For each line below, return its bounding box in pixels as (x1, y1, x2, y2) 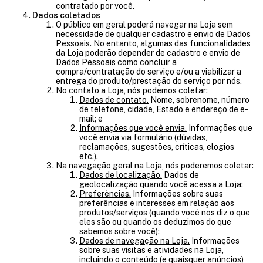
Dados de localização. (79, 170, 162, 180)
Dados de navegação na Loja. (79, 236, 190, 245)
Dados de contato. (79, 95, 149, 104)
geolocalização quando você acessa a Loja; (79, 180, 243, 189)
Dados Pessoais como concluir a (56, 58, 177, 67)
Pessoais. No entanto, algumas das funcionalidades (56, 39, 251, 48)
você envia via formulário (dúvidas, (79, 133, 207, 142)
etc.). (79, 151, 98, 161)
